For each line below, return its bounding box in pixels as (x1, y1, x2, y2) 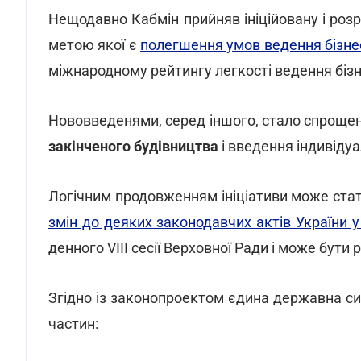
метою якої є (48, 36, 141, 53)
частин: (48, 315, 98, 332)
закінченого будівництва (48, 138, 218, 155)
